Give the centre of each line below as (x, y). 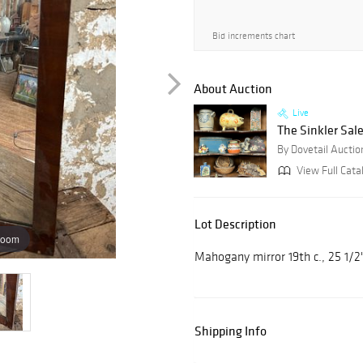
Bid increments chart (254, 36)
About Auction (233, 89)
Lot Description (235, 224)
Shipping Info (231, 331)
